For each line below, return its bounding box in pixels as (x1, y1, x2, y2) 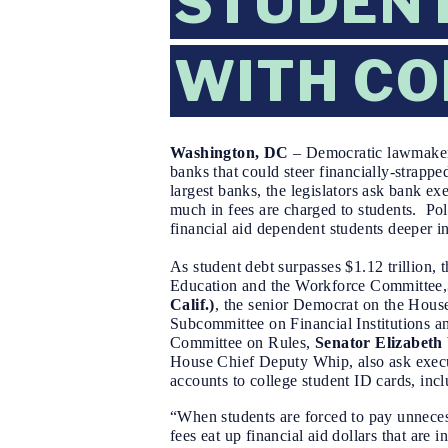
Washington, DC (170, 144, 293, 161)
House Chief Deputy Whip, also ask (170, 353, 412, 371)
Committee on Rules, (170, 334, 315, 352)
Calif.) (170, 296, 215, 314)
